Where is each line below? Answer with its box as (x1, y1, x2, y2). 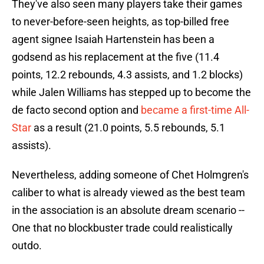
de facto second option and (12, 104, 141, 117)
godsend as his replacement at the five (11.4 (12, 51, 219, 64)
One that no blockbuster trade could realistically (12, 222, 233, 235)
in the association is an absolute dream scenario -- (12, 204, 245, 217)
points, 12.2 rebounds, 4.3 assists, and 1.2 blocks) (12, 68, 243, 81)
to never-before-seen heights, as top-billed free (12, 15, 229, 28)
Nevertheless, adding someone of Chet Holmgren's (12, 169, 249, 181)
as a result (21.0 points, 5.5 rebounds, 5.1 (31, 121, 225, 134)
